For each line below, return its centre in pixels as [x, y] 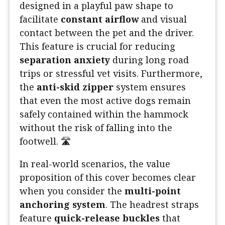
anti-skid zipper [75, 87]
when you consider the [72, 191]
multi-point [153, 191]
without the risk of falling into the [96, 127]
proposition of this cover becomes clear [108, 177]
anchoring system [63, 204]
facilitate [40, 19]
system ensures [150, 87]
